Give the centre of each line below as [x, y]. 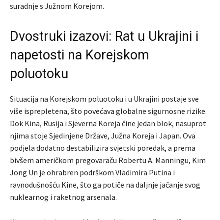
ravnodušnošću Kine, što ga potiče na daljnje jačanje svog [105, 185]
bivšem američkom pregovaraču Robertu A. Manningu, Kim [108, 160]
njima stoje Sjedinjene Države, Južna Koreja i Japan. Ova [103, 136]
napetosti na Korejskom [80, 55]
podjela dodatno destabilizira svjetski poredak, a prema [103, 148]
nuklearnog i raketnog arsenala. [63, 197]
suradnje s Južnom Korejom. [57, 6]
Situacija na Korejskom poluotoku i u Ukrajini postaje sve [104, 99]
